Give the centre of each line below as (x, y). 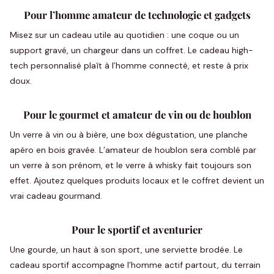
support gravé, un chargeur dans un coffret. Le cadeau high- (131, 50)
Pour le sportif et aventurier (137, 229)
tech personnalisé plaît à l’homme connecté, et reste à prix (129, 65)
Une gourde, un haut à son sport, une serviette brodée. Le (126, 250)
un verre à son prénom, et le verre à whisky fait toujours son (131, 165)
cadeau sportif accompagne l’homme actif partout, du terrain (135, 265)
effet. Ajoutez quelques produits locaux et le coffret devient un (137, 180)
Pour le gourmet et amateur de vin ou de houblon (137, 114)
